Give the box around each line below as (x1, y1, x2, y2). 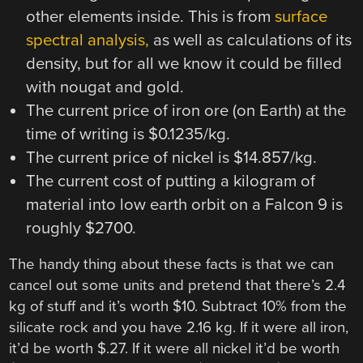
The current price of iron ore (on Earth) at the (25, 100, 346, 122)
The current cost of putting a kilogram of (25, 171, 315, 192)
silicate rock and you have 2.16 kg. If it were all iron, (9, 318, 349, 337)
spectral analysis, (25, 30, 149, 51)
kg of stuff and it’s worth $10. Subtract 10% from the (9, 297, 348, 316)
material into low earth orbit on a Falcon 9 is (25, 194, 343, 216)
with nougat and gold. (25, 77, 184, 98)
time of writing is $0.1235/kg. (25, 124, 230, 145)
